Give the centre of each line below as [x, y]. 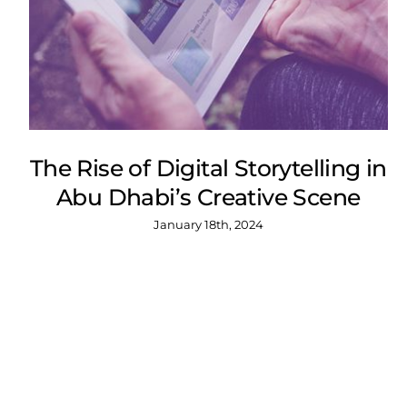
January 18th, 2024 [208, 224]
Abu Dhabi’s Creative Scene [208, 197]
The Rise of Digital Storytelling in [208, 168]
